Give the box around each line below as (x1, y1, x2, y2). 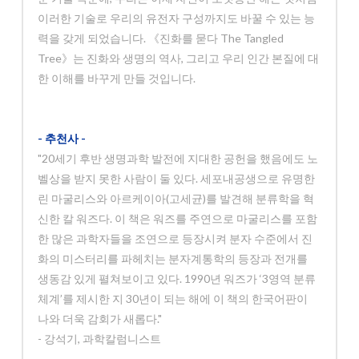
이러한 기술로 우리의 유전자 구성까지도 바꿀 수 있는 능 (38, 11, 316, 26)
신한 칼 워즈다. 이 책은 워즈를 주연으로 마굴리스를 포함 (38, 212, 318, 226)
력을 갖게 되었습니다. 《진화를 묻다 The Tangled (38, 31, 284, 46)
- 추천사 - (38, 131, 87, 146)
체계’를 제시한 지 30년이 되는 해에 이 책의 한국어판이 (38, 292, 309, 306)
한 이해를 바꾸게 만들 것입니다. (38, 71, 196, 86)
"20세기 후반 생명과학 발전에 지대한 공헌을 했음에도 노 (38, 151, 319, 166)
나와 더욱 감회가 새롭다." (38, 312, 163, 326)
